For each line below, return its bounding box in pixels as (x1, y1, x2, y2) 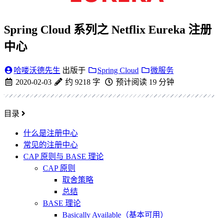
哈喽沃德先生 (14, 66, 60, 74)
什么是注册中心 (23, 128, 78, 137)
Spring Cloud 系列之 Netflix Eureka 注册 (4, 23, 212, 36)
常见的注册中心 (23, 140, 78, 149)
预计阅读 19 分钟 (114, 77, 174, 86)
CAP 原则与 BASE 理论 (23, 152, 104, 161)
